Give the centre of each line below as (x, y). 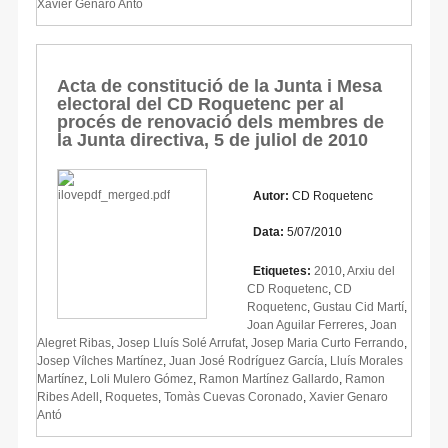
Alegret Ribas (74, 342)
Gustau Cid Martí (358, 306)
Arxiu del (371, 270)
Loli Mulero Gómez (141, 378)
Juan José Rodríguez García (246, 360)
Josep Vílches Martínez (100, 360)
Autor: (269, 195)
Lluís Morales (366, 360)
